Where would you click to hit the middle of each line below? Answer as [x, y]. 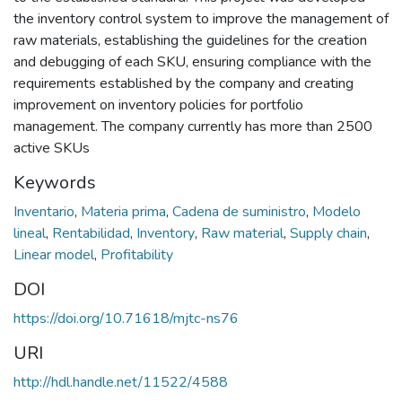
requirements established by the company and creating [184, 84]
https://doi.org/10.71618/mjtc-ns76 [126, 319]
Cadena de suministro [241, 212]
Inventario [46, 212]
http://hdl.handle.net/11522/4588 [121, 383]
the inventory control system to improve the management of [201, 19]
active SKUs [52, 149]
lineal [31, 234]
